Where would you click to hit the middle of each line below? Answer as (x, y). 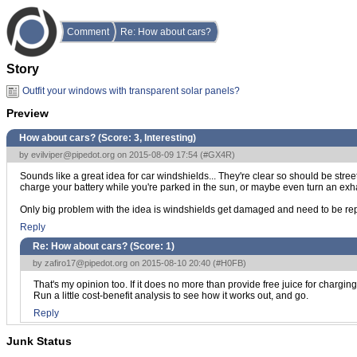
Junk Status (39, 341)
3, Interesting (163, 137)
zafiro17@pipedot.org (86, 263)
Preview (27, 114)
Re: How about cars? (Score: (99, 246)
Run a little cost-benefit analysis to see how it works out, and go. (171, 295)
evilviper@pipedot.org (73, 154)
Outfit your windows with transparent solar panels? (131, 90)
